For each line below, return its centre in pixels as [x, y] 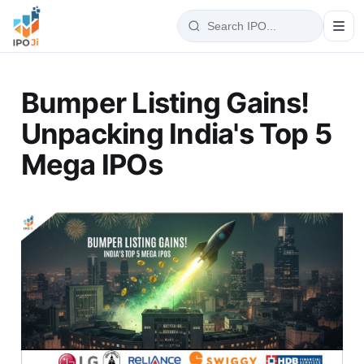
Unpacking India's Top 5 [176, 133]
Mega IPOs [91, 164]
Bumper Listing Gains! [165, 102]
